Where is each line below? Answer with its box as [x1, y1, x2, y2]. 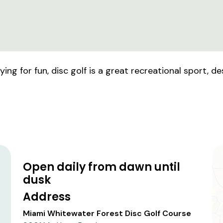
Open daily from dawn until [23, 159, 180, 175]
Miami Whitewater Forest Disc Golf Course [23, 208, 191, 219]
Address [23, 189, 71, 205]
